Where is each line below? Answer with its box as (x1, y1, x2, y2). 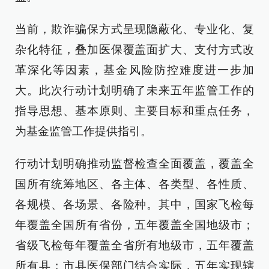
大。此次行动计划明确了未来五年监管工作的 (15, 84, 254, 97)
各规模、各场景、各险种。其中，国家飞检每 (15, 198, 254, 211)
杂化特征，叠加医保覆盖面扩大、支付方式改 (15, 43, 254, 56)
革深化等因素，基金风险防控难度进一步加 (15, 64, 254, 76)
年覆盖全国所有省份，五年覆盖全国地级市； (15, 219, 254, 231)
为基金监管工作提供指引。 (15, 125, 152, 138)
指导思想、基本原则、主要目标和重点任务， (15, 104, 254, 117)
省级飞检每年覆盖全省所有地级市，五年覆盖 (15, 239, 254, 252)
